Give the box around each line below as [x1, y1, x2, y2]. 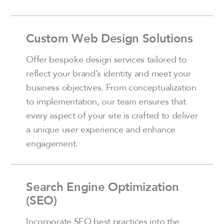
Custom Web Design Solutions [26, 29, 193, 48]
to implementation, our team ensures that [26, 94, 186, 108]
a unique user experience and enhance [26, 122, 175, 136]
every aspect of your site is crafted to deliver [26, 108, 198, 122]
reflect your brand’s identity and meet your [26, 66, 191, 80]
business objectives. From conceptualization [26, 80, 196, 94]
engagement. [26, 136, 78, 150]
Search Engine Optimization [26, 177, 179, 196]
